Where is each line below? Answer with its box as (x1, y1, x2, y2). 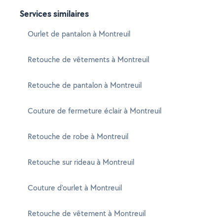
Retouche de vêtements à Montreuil (28, 54, 149, 65)
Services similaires (20, 7, 89, 20)
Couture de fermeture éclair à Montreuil (28, 106, 161, 116)
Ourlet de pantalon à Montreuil (28, 29, 130, 39)
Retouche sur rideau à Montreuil (28, 157, 134, 167)
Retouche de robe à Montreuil (28, 131, 128, 142)
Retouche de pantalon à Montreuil (28, 80, 142, 90)
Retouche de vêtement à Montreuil (28, 208, 146, 219)
